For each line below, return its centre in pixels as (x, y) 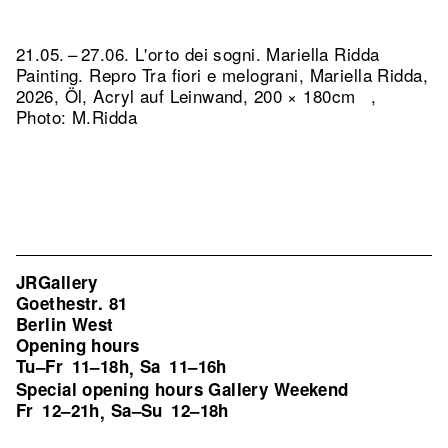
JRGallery (57, 282)
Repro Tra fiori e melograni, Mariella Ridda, (258, 74)
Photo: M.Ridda (76, 116)
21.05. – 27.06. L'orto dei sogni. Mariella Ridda (198, 53)
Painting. (53, 74)
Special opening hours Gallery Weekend (182, 389)
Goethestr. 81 (72, 303)
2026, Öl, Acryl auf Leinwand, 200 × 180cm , (196, 95)
